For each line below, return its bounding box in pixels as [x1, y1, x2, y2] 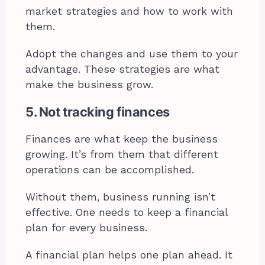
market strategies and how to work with [25, 5, 234, 18]
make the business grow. [25, 79, 154, 91]
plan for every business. [25, 222, 148, 234]
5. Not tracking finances [25, 104, 170, 120]
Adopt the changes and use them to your [25, 48, 238, 60]
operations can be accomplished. [25, 164, 195, 176]
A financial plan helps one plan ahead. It [25, 249, 233, 261]
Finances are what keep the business [25, 133, 218, 146]
